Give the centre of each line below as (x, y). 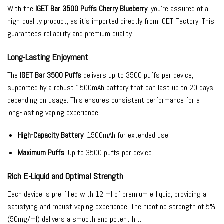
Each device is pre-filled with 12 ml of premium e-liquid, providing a (107, 194)
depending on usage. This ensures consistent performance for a (104, 100)
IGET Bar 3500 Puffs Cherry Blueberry (91, 8)
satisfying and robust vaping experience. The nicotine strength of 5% (111, 206)
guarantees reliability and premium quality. (70, 33)
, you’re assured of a (178, 8)
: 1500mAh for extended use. (126, 135)
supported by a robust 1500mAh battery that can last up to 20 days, (111, 87)
